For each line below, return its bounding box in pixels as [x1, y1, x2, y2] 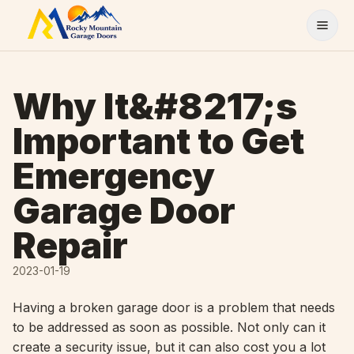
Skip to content [9, 7, 100, 23]
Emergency [13, 154, 215, 198]
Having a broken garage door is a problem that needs [13, 299, 335, 315]
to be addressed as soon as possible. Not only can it [13, 319, 326, 335]
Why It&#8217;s [13, 85, 297, 128]
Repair [13, 224, 128, 267]
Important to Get [13, 119, 304, 163]
